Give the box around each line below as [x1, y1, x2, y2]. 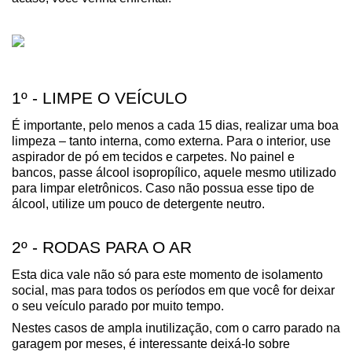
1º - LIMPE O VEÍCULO [12, 88, 187, 108]
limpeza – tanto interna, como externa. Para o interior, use [12, 134, 331, 148]
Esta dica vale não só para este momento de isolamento [12, 267, 323, 281]
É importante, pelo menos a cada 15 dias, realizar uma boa [12, 118, 339, 132]
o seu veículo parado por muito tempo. [12, 299, 224, 313]
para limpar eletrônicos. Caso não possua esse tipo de [12, 181, 314, 195]
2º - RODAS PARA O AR [12, 237, 192, 257]
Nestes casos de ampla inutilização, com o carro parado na [12, 321, 340, 335]
